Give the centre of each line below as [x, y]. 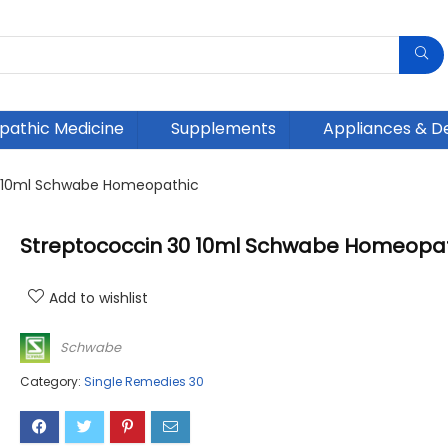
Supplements [223, 129]
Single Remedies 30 [144, 382]
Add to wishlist [98, 298]
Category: [52, 382]
